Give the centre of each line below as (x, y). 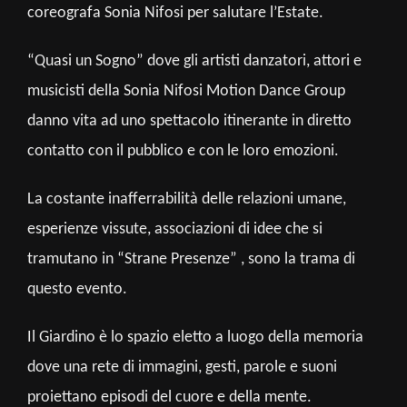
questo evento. (77, 289)
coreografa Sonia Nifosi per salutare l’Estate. (175, 13)
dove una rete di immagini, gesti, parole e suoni (182, 367)
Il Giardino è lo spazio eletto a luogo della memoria (195, 337)
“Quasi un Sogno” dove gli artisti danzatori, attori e (194, 61)
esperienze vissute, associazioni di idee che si (175, 229)
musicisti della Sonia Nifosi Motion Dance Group (186, 91)
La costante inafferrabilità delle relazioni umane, (187, 199)
